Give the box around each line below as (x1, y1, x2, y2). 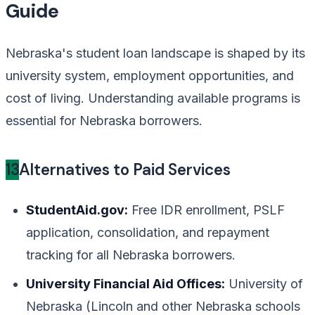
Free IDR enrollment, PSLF (128, 202, 285, 217)
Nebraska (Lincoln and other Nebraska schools (26, 298, 301, 314)
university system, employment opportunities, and (6, 68, 294, 84)
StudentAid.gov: (26, 202, 129, 217)
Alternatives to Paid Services (19, 160, 231, 181)
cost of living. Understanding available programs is (6, 91, 300, 106)
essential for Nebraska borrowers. (6, 113, 202, 129)
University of (225, 276, 304, 291)
